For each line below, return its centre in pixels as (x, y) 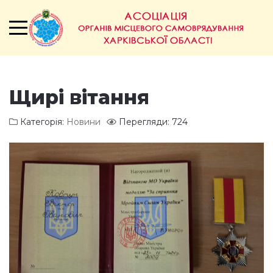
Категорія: (42, 122)
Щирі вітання (79, 97)
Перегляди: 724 (153, 122)
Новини (83, 122)
